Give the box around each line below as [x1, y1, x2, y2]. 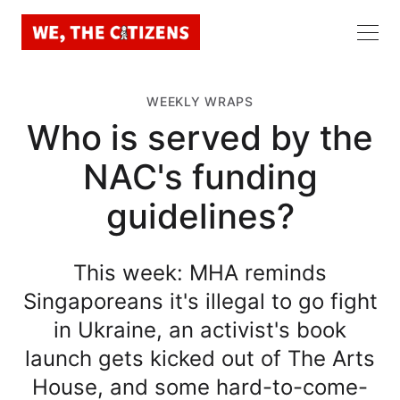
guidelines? [105, 196, 295, 237]
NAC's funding [82, 156, 318, 197]
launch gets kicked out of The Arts [25, 345, 375, 371]
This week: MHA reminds [73, 259, 327, 286]
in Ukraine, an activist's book [54, 316, 346, 343]
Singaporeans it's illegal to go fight [22, 287, 378, 314]
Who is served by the [27, 117, 373, 158]
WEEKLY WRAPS [146, 94, 254, 109]
